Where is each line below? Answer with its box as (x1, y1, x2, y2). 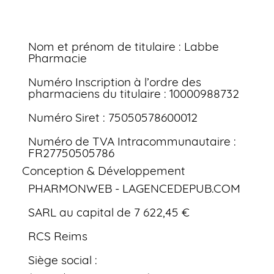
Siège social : (28, 253, 97, 267)
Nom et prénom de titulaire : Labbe (28, 39, 219, 54)
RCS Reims (28, 229, 87, 243)
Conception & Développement (21, 163, 185, 178)
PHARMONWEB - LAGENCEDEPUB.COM (28, 181, 240, 196)
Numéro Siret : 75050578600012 (28, 110, 198, 125)
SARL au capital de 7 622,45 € (28, 205, 190, 220)
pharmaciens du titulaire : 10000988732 (28, 86, 239, 101)
